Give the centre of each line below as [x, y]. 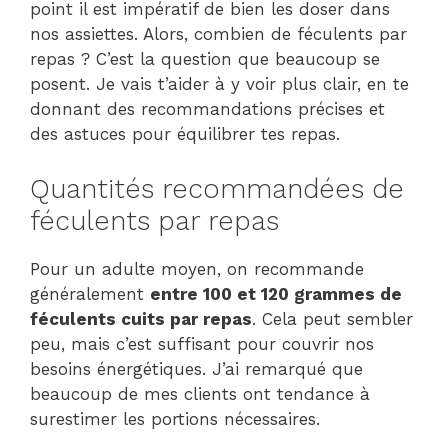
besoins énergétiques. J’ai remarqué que [196, 368]
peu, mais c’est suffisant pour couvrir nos [202, 343]
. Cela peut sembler [332, 318]
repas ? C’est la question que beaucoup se [205, 59]
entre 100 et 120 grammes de [276, 293]
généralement [90, 293]
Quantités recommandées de [217, 188]
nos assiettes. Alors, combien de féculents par [218, 34]
